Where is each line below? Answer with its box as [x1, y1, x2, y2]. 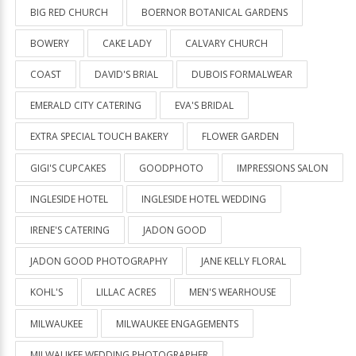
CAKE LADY [103, 36, 152, 50]
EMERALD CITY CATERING [30, 99, 141, 113]
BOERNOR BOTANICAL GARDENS [141, 5, 288, 19]
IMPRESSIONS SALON [237, 161, 328, 175]
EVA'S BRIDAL [175, 99, 234, 113]
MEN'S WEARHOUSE [189, 285, 276, 300]
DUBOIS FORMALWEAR [192, 68, 292, 82]
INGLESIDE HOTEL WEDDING [141, 192, 266, 206]
